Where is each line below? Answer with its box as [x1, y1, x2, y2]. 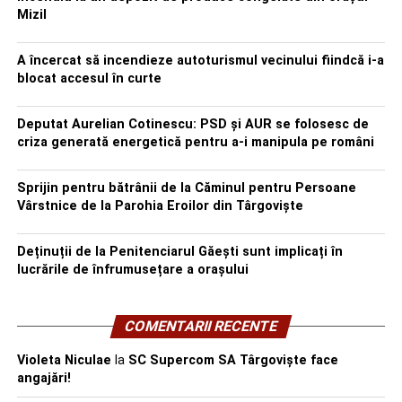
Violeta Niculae [16, 353, 111, 368]
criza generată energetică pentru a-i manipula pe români [16, 135, 374, 150]
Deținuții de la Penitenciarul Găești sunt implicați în [16, 244, 343, 259]
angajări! [16, 371, 71, 386]
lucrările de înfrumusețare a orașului [16, 262, 249, 277]
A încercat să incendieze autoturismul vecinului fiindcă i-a [16, 53, 384, 68]
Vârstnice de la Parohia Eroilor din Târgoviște [16, 198, 303, 214]
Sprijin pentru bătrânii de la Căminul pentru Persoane [16, 180, 356, 196]
